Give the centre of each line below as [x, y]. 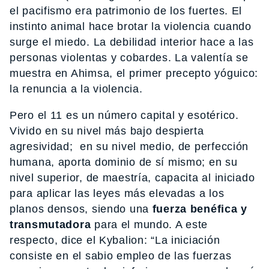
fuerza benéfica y [198, 209]
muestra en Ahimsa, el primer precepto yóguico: [134, 73]
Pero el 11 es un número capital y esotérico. [124, 115]
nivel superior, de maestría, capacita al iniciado [132, 177]
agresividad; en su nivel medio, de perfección [129, 146]
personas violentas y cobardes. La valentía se [129, 57]
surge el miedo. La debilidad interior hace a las [132, 42]
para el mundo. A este [150, 224]
